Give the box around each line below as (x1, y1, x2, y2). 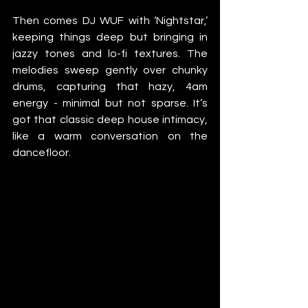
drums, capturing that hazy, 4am (12, 80, 208, 92)
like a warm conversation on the (12, 130, 208, 142)
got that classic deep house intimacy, (12, 113, 208, 125)
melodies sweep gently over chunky (12, 64, 208, 76)
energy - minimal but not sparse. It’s (12, 97, 208, 109)
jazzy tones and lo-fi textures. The (12, 47, 208, 59)
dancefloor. (12, 146, 71, 158)
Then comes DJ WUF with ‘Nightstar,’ (12, 14, 208, 26)
